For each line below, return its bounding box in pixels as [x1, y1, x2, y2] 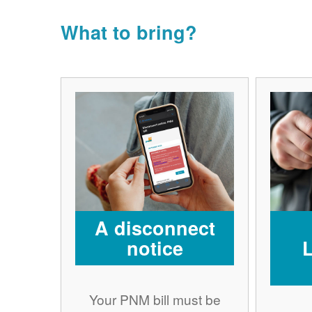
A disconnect [94, 214, 215, 241]
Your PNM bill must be [88, 289, 221, 309]
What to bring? [61, 18, 197, 45]
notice [126, 234, 183, 261]
